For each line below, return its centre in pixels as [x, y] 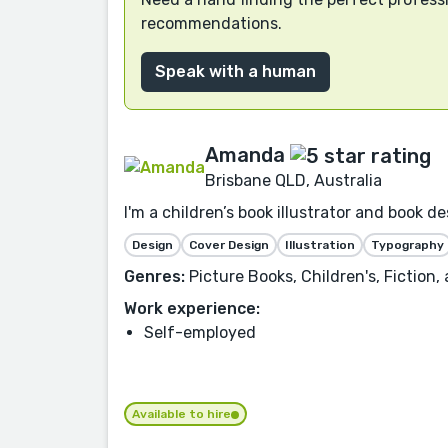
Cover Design [229, 245]
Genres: [154, 277]
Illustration [320, 245]
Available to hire [181, 414]
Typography [407, 245]
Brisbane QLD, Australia [293, 181]
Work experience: [192, 309]
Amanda [245, 154]
